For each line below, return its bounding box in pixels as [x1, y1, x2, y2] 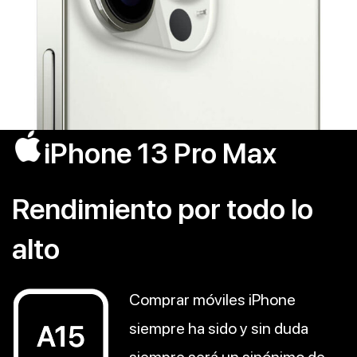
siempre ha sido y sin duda [129, 319, 308, 339]
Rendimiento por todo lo [12, 192, 313, 227]
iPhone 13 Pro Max [44, 136, 277, 171]
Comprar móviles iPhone [129, 290, 296, 310]
